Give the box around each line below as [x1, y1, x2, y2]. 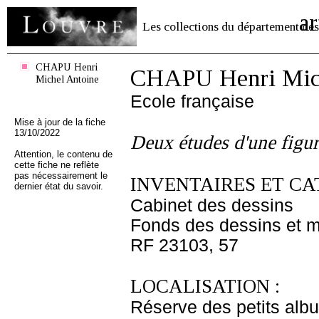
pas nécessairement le [14, 170, 108, 181]
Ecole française [130, 92, 254, 111]
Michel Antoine [36, 73, 99, 85]
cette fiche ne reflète [14, 159, 99, 170]
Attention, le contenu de [14, 149, 113, 159]
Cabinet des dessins [130, 196, 293, 215]
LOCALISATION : [130, 276, 280, 297]
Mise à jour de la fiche [14, 117, 105, 127]
